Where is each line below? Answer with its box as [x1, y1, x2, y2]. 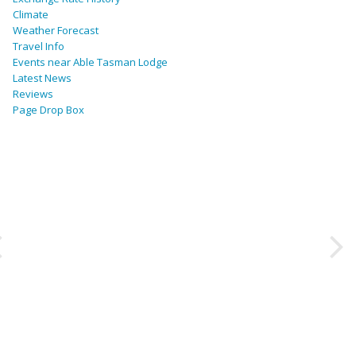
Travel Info [13, 39, 64, 54]
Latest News [13, 71, 72, 86]
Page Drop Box [13, 103, 84, 118]
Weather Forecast [13, 23, 99, 38]
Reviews [13, 87, 53, 102]
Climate [13, 7, 48, 22]
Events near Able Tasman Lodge [13, 55, 168, 70]
